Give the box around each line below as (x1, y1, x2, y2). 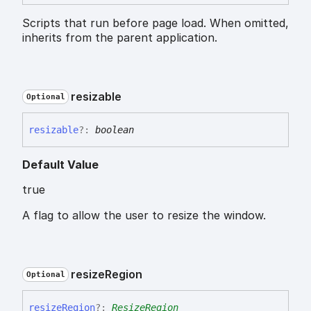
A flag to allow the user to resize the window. (22, 208, 266, 222)
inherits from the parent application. (22, 31, 217, 45)
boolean (95, 124, 134, 135)
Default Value (22, 157, 99, 171)
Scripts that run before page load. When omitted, (22, 16, 289, 31)
